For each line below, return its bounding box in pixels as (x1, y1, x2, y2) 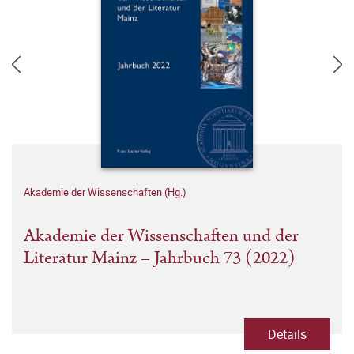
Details (268, 326, 307, 343)
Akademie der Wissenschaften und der (24, 223, 299, 249)
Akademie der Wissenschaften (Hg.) (24, 185, 186, 199)
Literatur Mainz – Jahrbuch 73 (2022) (24, 245, 296, 271)
